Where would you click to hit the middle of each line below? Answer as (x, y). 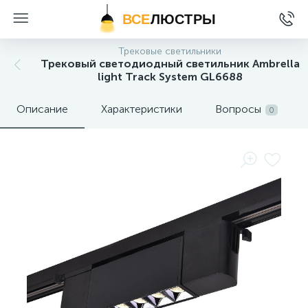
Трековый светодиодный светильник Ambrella (170, 64)
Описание (42, 109)
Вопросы (238, 109)
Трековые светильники (170, 51)
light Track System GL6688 (170, 77)
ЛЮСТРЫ (183, 19)
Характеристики (142, 109)
